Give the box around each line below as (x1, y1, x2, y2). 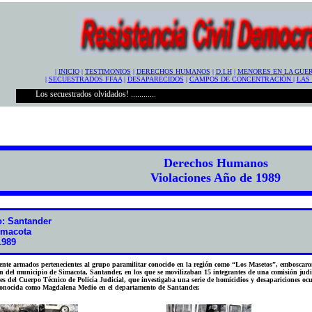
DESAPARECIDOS (127, 75, 184, 83)
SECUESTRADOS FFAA (48, 75, 122, 83)
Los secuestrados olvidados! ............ (22, 89, 143, 99)
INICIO (58, 68, 79, 75)
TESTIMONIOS (84, 68, 131, 75)
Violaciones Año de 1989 (150, 171, 281, 185)
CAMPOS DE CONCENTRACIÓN (189, 75, 293, 83)
